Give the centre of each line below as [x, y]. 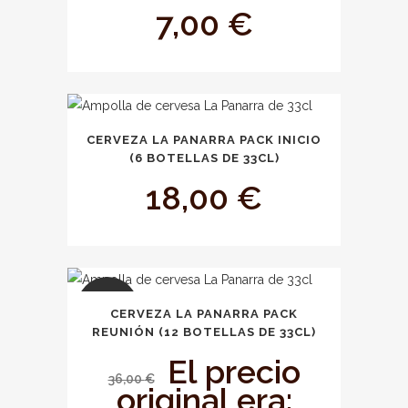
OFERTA [107, 308]
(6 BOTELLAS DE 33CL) [204, 158]
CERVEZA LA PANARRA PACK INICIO [204, 140]
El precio [234, 372]
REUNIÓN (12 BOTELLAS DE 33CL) [204, 332]
